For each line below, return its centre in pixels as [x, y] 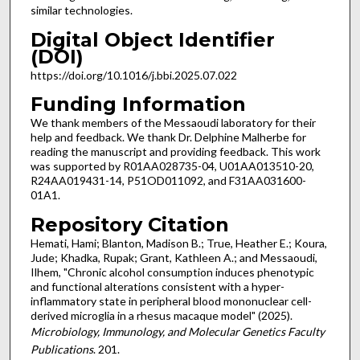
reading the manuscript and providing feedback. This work [175, 152]
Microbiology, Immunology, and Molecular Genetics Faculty [177, 332]
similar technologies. [81, 10]
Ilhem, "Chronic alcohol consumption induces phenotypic [172, 272]
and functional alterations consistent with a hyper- [157, 287]
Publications [61, 350]
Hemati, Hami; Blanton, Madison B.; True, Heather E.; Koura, [178, 243]
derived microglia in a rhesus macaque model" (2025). [161, 316]
